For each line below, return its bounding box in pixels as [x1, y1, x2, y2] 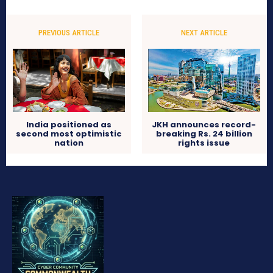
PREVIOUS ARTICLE [38, 28, 100, 38]
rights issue [178, 137, 230, 149]
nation [54, 137, 84, 149]
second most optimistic [16, 128, 122, 140]
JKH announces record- [152, 119, 257, 131]
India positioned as [26, 119, 112, 131]
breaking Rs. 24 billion [155, 128, 252, 140]
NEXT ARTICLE [180, 28, 227, 38]
